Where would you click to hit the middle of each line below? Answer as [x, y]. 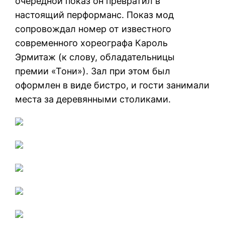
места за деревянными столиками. [93, 99]
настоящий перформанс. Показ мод [95, 15]
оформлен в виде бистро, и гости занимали [113, 85]
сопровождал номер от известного [93, 29]
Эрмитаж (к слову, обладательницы [95, 57]
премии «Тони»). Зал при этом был [93, 71]
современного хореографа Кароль [92, 43]
